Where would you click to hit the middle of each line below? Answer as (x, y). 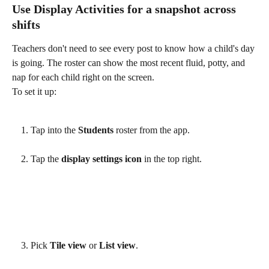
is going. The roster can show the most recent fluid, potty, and (130, 62)
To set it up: (34, 91)
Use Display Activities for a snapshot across (125, 9)
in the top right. (172, 159)
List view (117, 245)
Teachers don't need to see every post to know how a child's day (134, 48)
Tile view (68, 245)
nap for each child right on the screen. (83, 77)
